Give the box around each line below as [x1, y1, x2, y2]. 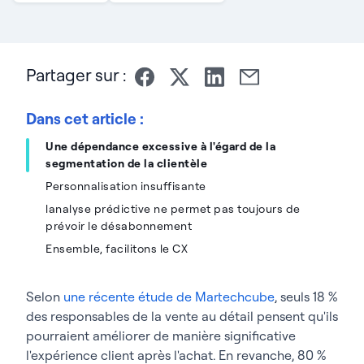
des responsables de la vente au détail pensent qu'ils [26, 307, 338, 324]
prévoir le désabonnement [45, 218, 192, 233]
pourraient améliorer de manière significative [26, 327, 296, 344]
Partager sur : [26, 64, 127, 86]
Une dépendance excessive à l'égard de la [45, 138, 275, 154]
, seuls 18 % [275, 288, 337, 305]
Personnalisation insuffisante [45, 178, 206, 193]
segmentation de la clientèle [45, 155, 207, 171]
